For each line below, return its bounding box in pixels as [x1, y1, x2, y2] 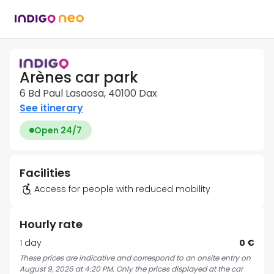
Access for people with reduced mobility [34, 183, 210, 196]
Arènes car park [20, 67, 138, 88]
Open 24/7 [34, 124, 82, 137]
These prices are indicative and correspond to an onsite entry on [20, 253, 251, 264]
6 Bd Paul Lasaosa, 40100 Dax [20, 86, 157, 101]
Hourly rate [20, 217, 83, 232]
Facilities [20, 165, 70, 181]
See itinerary [20, 101, 83, 116]
